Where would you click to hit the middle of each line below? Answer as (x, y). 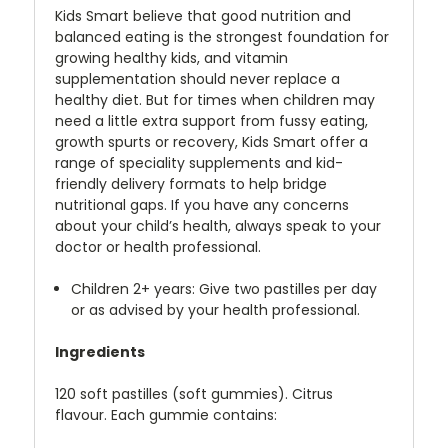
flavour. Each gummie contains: (166, 414)
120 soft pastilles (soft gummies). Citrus (194, 393)
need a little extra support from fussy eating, (211, 120)
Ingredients (100, 351)
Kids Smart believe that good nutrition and (203, 15)
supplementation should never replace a (197, 78)
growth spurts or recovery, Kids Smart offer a (211, 141)
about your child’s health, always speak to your (218, 225)
